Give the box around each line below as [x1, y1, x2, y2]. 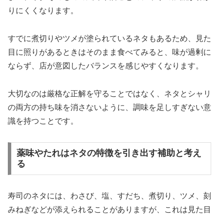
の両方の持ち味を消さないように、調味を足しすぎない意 [8, 103, 211, 111]
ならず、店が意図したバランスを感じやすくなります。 [8, 62, 203, 70]
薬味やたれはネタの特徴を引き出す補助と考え [16, 148, 201, 158]
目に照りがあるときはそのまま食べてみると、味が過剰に [8, 48, 211, 57]
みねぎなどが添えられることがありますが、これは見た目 [8, 205, 211, 214]
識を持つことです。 [8, 116, 78, 125]
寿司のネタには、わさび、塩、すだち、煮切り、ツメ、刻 [8, 192, 211, 200]
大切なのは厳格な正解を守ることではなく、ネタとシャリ [8, 89, 211, 98]
